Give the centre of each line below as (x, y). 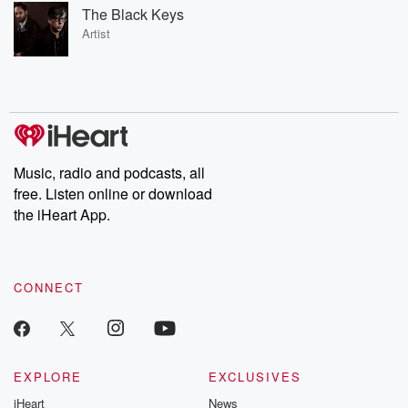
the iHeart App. (62, 214)
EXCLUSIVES (255, 377)
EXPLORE (48, 377)
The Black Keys (133, 14)
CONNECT (49, 287)
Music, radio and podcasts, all (109, 173)
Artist (96, 33)
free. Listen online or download (113, 194)
